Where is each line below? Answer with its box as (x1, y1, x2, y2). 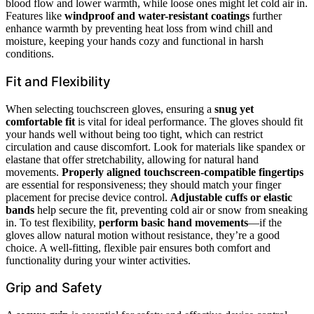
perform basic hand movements (99, 216, 248, 228)
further (250, 10, 282, 22)
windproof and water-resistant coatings (64, 10, 250, 22)
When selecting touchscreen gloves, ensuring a (6, 102, 214, 115)
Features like (6, 10, 64, 22)
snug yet (214, 102, 254, 115)
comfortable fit (6, 115, 75, 128)
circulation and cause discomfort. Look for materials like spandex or (6, 140, 305, 153)
